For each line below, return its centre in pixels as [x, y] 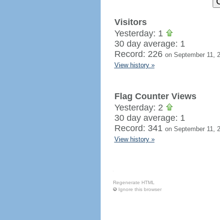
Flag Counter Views [155, 96]
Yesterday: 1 [140, 33]
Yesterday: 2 [140, 108]
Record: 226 [139, 54]
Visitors [130, 22]
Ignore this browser [140, 189]
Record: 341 [139, 128]
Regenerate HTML [134, 182]
